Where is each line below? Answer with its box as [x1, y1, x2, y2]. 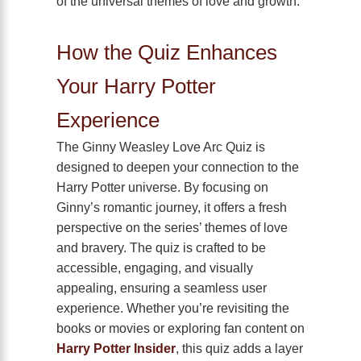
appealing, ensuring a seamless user [56, 280, 267, 296]
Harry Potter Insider [56, 341, 176, 356]
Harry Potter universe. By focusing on [56, 180, 268, 195]
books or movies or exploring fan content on [56, 321, 305, 336]
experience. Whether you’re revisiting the [56, 301, 289, 316]
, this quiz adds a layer [176, 341, 303, 356]
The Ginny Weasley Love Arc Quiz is [56, 139, 265, 155]
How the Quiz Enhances [56, 40, 277, 65]
